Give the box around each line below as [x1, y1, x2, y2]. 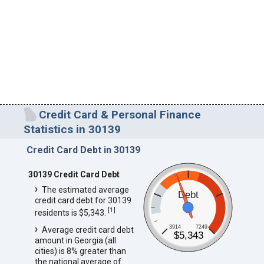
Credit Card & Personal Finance [38, 107, 201, 121]
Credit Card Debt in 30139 [26, 144, 140, 156]
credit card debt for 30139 [34, 195, 131, 205]
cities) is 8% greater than [34, 246, 126, 256]
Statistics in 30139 [24, 122, 121, 136]
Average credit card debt [41, 225, 134, 235]
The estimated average [41, 184, 129, 194]
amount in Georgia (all [34, 236, 116, 246]
